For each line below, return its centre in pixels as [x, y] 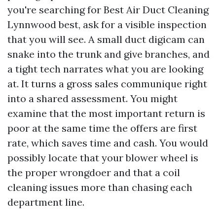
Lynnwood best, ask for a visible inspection [107, 24]
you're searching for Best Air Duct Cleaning [108, 10]
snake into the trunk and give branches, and [109, 54]
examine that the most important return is [106, 113]
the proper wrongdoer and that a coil [94, 172]
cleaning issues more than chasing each [100, 187]
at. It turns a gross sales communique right [107, 84]
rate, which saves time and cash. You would [108, 143]
